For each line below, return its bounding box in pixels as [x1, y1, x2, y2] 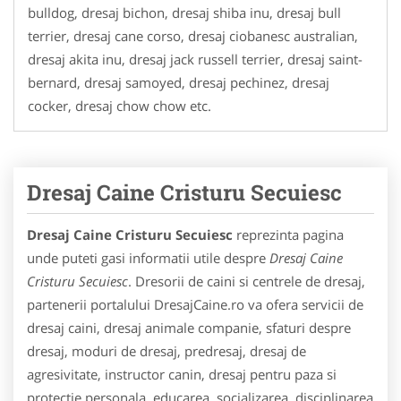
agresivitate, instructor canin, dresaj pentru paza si [27, 364, 337, 383]
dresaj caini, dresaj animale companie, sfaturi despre [27, 318, 351, 337]
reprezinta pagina [233, 225, 344, 243]
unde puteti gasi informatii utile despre [27, 248, 269, 267]
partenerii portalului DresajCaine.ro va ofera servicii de [27, 294, 363, 313]
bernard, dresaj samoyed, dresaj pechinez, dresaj [28, 73, 329, 91]
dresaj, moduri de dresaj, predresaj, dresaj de [27, 341, 306, 360]
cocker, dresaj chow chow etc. [28, 96, 211, 115]
